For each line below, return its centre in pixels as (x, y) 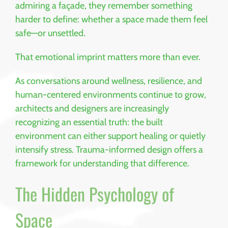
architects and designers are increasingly (92, 109)
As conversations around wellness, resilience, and (109, 81)
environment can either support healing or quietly (110, 136)
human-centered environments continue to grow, (111, 95)
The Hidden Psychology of (95, 194)
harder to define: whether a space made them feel (111, 20)
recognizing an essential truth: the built (89, 122)
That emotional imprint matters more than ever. (108, 57)
